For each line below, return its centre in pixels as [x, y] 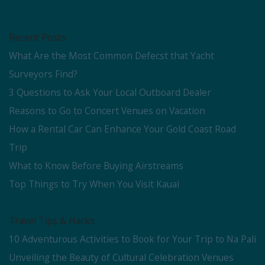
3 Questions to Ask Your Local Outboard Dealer [110, 92]
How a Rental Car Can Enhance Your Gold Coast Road [122, 129]
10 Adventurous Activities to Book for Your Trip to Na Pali [132, 239]
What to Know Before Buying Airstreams [96, 165]
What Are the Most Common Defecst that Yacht [112, 55]
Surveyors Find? [43, 74]
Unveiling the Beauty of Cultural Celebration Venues [121, 257]
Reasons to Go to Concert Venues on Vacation [107, 110]
